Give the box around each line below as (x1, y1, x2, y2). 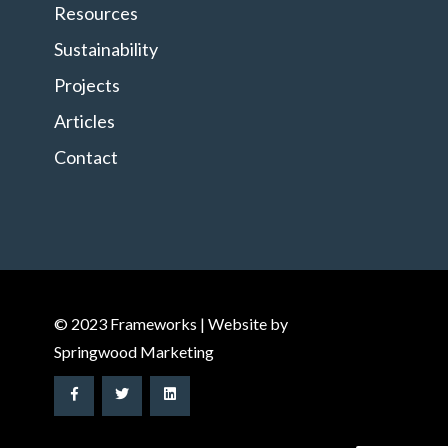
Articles (54, 110, 115, 132)
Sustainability (54, 38, 158, 60)
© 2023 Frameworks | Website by (54, 314, 288, 333)
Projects (54, 74, 120, 96)
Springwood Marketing (54, 342, 214, 361)
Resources (54, 2, 138, 24)
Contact (54, 146, 118, 168)
